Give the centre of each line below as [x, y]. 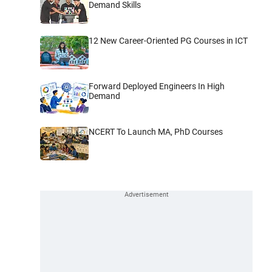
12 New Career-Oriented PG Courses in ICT [168, 40]
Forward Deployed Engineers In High [157, 86]
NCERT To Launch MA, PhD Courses [156, 131]
